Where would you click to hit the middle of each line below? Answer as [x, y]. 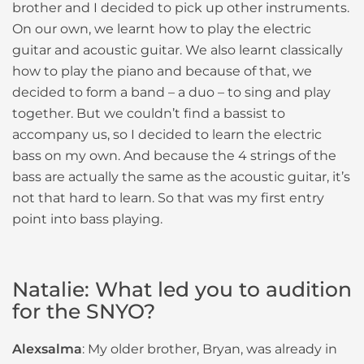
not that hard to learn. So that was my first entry [168, 198]
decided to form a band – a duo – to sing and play [171, 93]
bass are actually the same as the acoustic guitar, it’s [181, 177]
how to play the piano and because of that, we [162, 71]
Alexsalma [47, 349]
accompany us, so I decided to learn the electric [167, 135]
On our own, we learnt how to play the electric [162, 29]
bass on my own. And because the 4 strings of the [174, 156]
